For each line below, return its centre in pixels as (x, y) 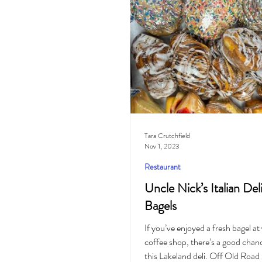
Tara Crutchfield (167, 135)
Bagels (160, 206)
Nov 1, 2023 (162, 146)
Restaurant (162, 167)
